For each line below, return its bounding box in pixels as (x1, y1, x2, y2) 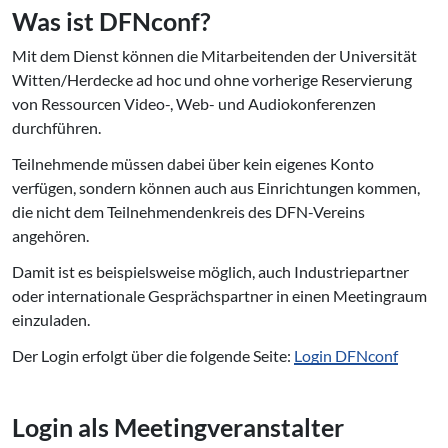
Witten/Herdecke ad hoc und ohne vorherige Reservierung (12, 70, 412, 90)
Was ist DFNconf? (12, 6, 211, 37)
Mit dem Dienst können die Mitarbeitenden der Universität (12, 46, 417, 66)
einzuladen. (12, 310, 93, 330)
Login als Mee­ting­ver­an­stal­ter (12, 412, 344, 443)
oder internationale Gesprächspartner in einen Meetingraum (12, 286, 427, 306)
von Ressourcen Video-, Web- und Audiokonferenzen (12, 94, 376, 114)
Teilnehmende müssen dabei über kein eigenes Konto (12, 154, 374, 174)
